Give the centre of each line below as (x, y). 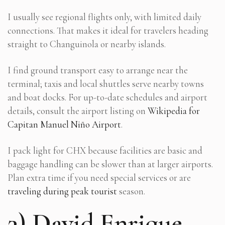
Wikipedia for (174, 111)
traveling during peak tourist (62, 191)
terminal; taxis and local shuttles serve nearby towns (106, 84)
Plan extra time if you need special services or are (99, 178)
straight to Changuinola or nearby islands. (87, 44)
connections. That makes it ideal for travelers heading (108, 31)
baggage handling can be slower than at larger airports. (110, 164)
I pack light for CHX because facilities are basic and (105, 151)
